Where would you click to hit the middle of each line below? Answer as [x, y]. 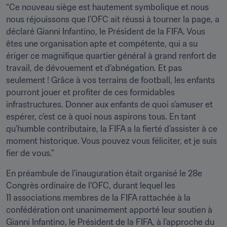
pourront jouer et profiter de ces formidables [90, 92]
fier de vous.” [30, 153]
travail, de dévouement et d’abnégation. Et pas [94, 68]
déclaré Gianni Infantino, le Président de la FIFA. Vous [106, 31]
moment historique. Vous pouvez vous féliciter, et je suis [111, 141]
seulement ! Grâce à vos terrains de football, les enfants [110, 80]
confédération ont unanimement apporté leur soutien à [109, 210]
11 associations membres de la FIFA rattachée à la [98, 197]
